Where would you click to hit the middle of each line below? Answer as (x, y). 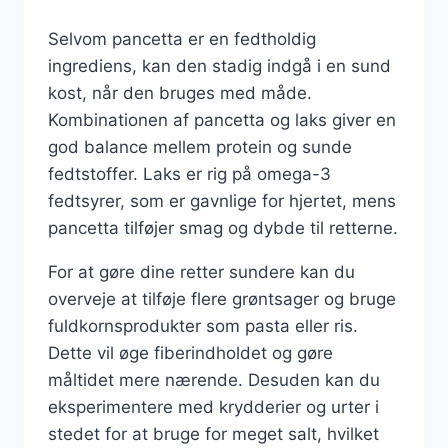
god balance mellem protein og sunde (200, 147)
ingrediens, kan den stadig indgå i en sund (219, 66)
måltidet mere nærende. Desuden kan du (214, 380)
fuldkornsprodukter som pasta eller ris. (203, 326)
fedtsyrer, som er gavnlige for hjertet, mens (222, 201)
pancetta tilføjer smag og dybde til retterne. (223, 228)
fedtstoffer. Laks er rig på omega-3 (189, 174)
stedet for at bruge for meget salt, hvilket (213, 434)
